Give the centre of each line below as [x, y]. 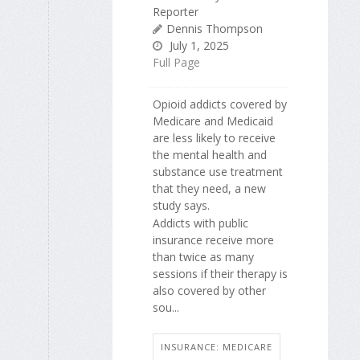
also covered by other [209, 291]
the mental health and [210, 155]
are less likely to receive [214, 138]
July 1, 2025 [198, 46]
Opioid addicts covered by [220, 104]
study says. [181, 206]
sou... [166, 308]
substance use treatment [218, 172]
